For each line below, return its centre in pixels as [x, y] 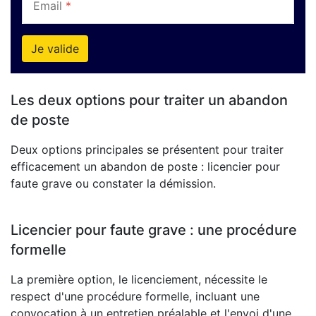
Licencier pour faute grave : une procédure [154, 230]
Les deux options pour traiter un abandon [149, 100]
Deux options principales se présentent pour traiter [147, 149]
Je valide [55, 48]
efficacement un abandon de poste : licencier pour [145, 166]
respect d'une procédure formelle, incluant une [135, 296]
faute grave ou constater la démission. [113, 183]
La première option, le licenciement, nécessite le [139, 279]
